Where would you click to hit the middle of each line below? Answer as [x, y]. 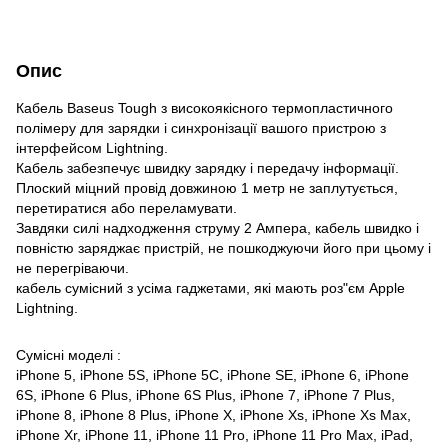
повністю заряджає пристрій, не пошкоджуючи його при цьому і [223, 247]
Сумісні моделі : [68, 354]
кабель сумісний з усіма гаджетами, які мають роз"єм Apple [210, 287]
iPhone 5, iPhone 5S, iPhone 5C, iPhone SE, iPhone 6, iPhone [212, 374]
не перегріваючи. [72, 267]
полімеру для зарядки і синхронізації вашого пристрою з [201, 127]
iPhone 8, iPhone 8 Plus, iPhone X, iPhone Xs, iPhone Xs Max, [213, 414]
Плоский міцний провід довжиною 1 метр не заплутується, [207, 187]
